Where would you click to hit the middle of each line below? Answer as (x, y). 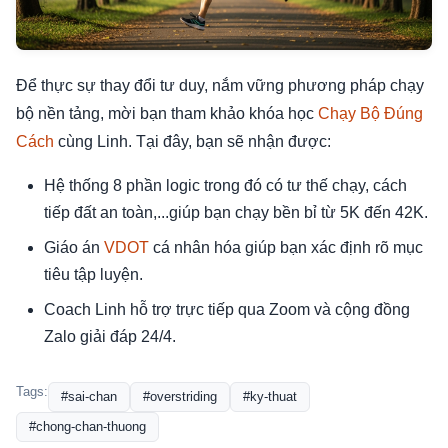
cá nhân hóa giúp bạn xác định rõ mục (286, 248)
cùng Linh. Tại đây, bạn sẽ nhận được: (192, 142)
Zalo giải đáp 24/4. (110, 337)
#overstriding (180, 397)
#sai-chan (89, 397)
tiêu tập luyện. (93, 275)
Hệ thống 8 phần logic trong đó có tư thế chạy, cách (225, 186)
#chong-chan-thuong (87, 427)
